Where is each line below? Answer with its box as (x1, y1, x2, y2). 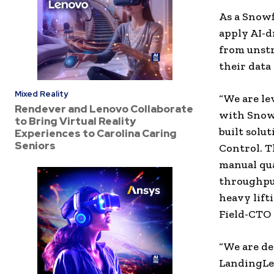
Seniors (15, 138, 56, 152)
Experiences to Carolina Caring (15, 126, 177, 140)
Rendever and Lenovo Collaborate (15, 102, 193, 116)
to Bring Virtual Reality (15, 114, 136, 128)
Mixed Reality (15, 88, 68, 99)
